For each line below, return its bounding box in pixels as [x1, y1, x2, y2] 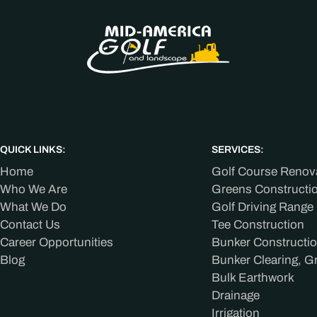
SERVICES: [211, 144, 264, 155]
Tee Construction [211, 218, 304, 231]
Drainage [211, 289, 260, 302]
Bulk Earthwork [211, 271, 294, 284]
